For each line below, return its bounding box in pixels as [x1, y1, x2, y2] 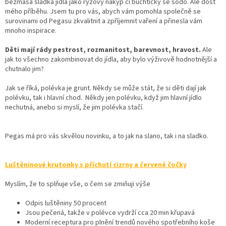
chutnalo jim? [5, 64, 44, 74]
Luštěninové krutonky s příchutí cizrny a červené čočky [5, 159, 187, 170]
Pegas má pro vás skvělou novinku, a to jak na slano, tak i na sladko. [5, 131, 208, 141]
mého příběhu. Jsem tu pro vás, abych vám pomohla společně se [5, 6, 201, 17]
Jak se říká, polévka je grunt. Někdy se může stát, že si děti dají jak [5, 83, 206, 93]
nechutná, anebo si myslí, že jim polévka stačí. [5, 102, 144, 112]
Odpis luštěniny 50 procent [25, 198, 106, 208]
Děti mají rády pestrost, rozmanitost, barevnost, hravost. [5, 44, 201, 55]
